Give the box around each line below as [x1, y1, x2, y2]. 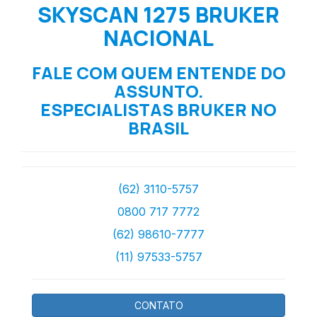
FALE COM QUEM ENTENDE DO [31, 60, 286, 84]
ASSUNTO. [113, 79, 204, 103]
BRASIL [128, 115, 189, 139]
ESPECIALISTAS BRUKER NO [40, 97, 277, 121]
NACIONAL [103, 23, 214, 52]
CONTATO [134, 299, 183, 311]
